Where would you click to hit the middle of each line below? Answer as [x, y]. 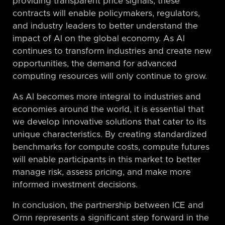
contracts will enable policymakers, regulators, [106, 13]
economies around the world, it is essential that [108, 109]
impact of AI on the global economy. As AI [99, 38]
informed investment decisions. [75, 185]
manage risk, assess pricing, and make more [102, 172]
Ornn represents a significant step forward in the [111, 218]
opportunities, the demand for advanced [95, 64]
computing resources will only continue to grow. [110, 76]
